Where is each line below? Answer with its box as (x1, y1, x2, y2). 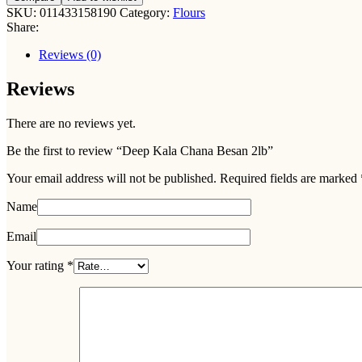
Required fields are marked (220, 170, 360, 185)
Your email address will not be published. (6, 170, 217, 185)
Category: (120, 5, 173, 19)
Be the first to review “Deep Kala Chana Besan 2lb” (6, 143, 273, 158)
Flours (173, 5, 205, 19)
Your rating (6, 258, 67, 272)
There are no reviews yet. (6, 116, 136, 130)
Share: (6, 19, 39, 34)
